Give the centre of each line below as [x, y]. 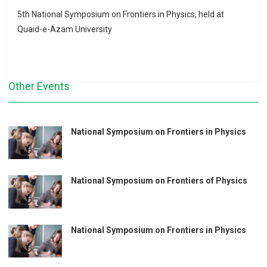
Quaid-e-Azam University [65, 30]
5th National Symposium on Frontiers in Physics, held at [121, 15]
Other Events [39, 86]
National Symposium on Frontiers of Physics [159, 181]
